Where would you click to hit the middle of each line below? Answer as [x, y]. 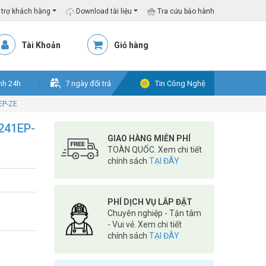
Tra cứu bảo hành [185, 11]
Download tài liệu [103, 11]
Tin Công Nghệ [180, 83]
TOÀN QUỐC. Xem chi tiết [155, 150]
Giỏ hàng [131, 45]
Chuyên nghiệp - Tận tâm [154, 213]
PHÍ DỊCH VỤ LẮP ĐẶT [150, 202]
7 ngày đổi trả [88, 83]
